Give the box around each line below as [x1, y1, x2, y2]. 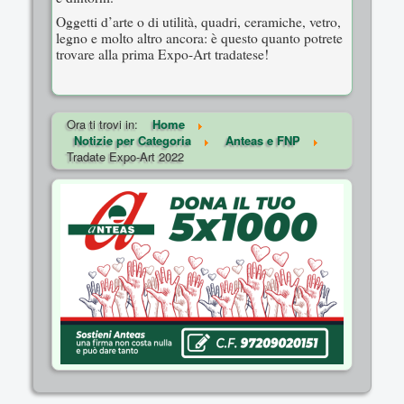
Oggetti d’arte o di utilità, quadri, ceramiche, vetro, [56, 12, 341, 31]
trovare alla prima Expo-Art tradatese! [56, 44, 269, 63]
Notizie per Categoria [74, 131, 191, 149]
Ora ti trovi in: [67, 115, 142, 133]
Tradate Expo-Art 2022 [67, 147, 184, 165]
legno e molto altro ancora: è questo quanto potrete [56, 28, 343, 47]
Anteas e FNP [225, 131, 300, 149]
